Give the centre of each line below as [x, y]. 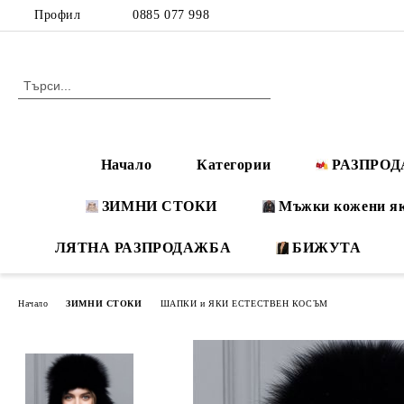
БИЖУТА [327, 248]
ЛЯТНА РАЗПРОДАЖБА [143, 248]
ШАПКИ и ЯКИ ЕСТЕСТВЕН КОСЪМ [244, 303]
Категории [234, 165]
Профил [58, 15]
